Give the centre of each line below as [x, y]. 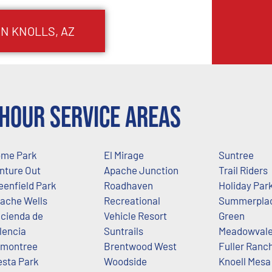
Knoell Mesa [245, 261]
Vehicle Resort [135, 215]
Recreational [132, 200]
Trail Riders [243, 170]
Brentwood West [140, 246]
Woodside [125, 261]
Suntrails [123, 230]
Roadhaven [128, 185]
